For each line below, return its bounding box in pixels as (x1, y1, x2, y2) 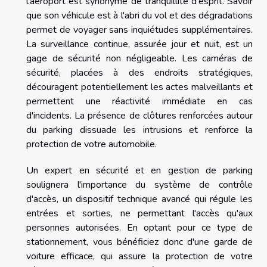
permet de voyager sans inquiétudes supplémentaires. (26, 23, 253, 36)
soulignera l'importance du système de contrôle (26, 178, 253, 191)
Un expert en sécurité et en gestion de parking (26, 163, 253, 177)
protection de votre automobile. (26, 137, 157, 151)
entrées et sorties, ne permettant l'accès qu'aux (26, 206, 253, 220)
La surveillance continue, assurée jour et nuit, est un (26, 37, 253, 51)
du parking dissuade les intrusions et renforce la (26, 123, 253, 136)
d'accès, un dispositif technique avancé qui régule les (26, 192, 253, 206)
